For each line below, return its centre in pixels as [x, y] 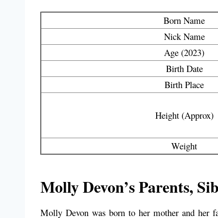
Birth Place [184, 85]
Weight [184, 146]
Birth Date [184, 69]
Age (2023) [184, 53]
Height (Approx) [184, 115]
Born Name [184, 20]
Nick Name [184, 36]
